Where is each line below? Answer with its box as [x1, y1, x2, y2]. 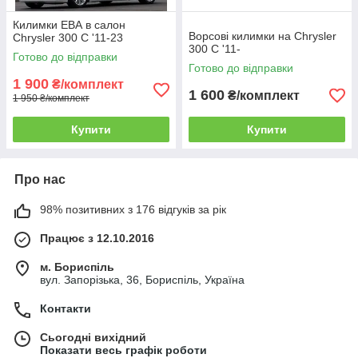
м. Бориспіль [40, 261, 114, 273]
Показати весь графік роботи [40, 344, 207, 356]
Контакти [40, 302, 91, 315]
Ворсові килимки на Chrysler [189, 30, 336, 42]
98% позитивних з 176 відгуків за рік [40, 203, 226, 216]
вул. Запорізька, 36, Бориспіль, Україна [40, 273, 245, 286]
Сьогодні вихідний [40, 331, 146, 344]
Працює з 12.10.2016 [40, 232, 154, 245]
